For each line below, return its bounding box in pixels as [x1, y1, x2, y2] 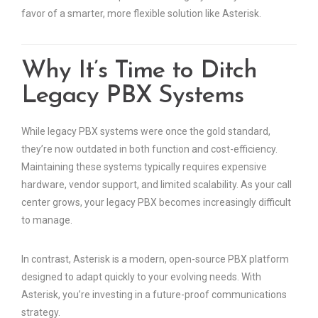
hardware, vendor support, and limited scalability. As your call [21, 179, 292, 191]
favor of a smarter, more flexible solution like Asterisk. [21, 8, 261, 20]
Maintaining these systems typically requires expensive [21, 161, 267, 173]
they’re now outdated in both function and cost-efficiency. [21, 143, 278, 155]
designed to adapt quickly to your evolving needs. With [21, 271, 261, 283]
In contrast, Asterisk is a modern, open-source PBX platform [21, 253, 289, 265]
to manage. [21, 214, 72, 226]
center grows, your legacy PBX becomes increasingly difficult [21, 197, 291, 209]
